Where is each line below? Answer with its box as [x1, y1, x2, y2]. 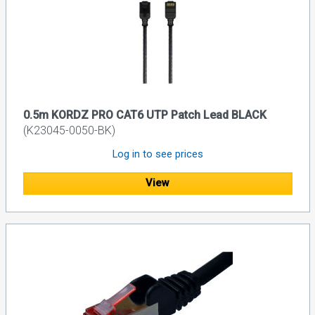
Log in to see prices [112, 147, 203, 160]
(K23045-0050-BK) [22, 123, 115, 137]
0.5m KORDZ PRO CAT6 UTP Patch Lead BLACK [22, 108, 266, 122]
